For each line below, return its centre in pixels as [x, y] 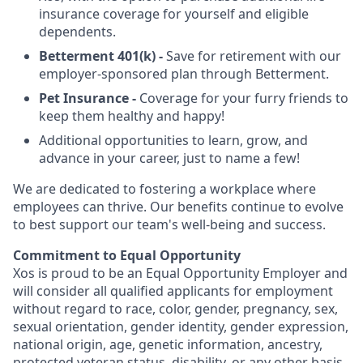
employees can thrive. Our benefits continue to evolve [178, 207]
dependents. [77, 32]
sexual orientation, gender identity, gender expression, [181, 327]
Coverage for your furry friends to [242, 98]
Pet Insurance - [88, 98]
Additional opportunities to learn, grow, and [173, 140]
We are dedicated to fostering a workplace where [164, 189]
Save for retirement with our [254, 56]
